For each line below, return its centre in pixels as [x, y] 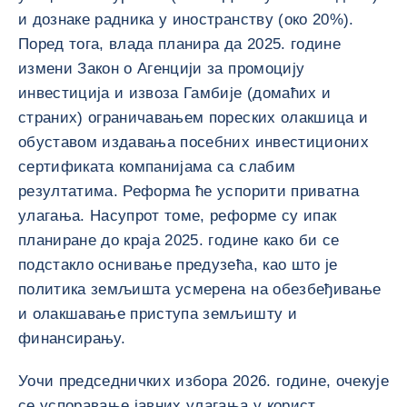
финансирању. [72, 338]
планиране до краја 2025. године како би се [179, 240]
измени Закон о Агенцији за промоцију [162, 69]
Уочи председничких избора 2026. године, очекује [203, 381]
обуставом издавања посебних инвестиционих [194, 142]
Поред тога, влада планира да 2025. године [179, 44]
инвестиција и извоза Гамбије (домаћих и [175, 93]
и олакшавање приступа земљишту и [158, 314]
